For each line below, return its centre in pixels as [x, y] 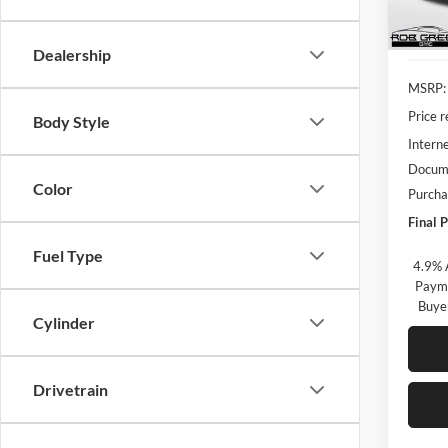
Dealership [72, 54]
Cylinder [64, 322]
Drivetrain [70, 389]
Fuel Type [68, 255]
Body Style [71, 121]
